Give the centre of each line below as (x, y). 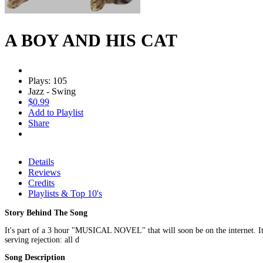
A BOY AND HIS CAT (91, 40)
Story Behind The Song (46, 213)
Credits (41, 183)
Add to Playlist (56, 112)
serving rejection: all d (42, 240)
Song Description (35, 257)
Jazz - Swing (52, 91)
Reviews (44, 172)
